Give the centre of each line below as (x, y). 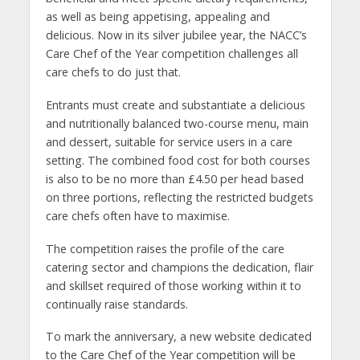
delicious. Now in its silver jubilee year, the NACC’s (176, 35)
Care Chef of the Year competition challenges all (172, 53)
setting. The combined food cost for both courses (178, 160)
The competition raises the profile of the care (165, 248)
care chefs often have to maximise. (137, 215)
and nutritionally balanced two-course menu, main (177, 123)
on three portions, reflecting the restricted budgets (179, 197)
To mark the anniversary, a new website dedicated (178, 337)
